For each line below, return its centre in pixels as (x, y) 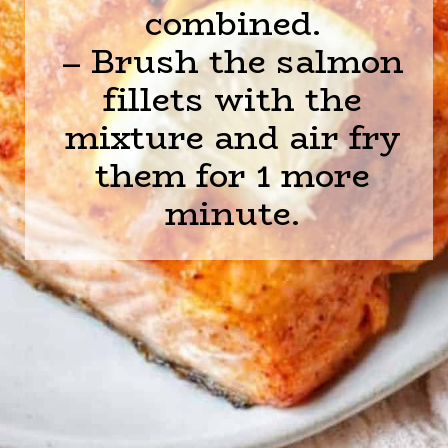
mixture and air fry (232, 137)
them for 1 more (233, 175)
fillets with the (233, 99)
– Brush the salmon (232, 61)
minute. (233, 213)
